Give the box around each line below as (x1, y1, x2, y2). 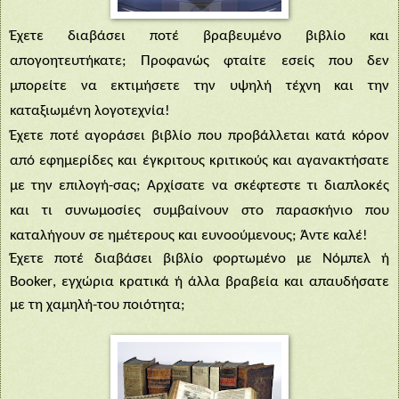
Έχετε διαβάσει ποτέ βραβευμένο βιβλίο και (10, 28, 389, 44)
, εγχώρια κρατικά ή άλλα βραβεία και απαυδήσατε (53, 273, 389, 289)
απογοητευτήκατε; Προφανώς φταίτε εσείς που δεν (10, 53, 389, 69)
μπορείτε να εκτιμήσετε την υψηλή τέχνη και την (10, 77, 389, 94)
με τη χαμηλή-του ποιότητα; (10, 297, 185, 313)
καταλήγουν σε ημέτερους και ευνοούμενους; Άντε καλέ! (10, 227, 368, 243)
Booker (10, 273, 53, 289)
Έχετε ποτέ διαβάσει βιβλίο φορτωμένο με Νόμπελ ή (10, 250, 389, 266)
